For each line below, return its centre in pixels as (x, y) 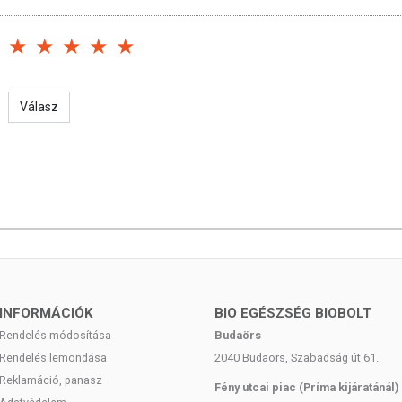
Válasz (39, 107)
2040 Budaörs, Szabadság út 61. (297, 358)
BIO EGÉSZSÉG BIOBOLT (293, 313)
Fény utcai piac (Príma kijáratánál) (306, 387)
